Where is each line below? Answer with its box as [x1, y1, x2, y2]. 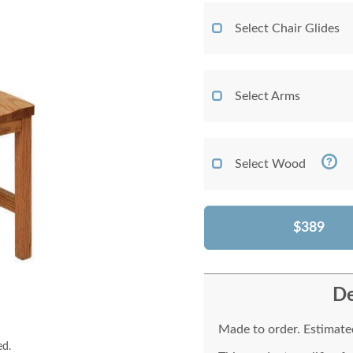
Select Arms [235, 90, 300, 102]
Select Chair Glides [235, 22, 340, 35]
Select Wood [235, 158, 306, 170]
